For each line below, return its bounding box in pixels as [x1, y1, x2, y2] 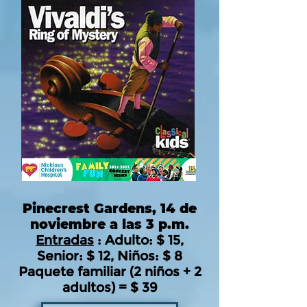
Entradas [36, 232, 94, 248]
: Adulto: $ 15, [94, 232, 184, 248]
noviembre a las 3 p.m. [30, 217, 189, 232]
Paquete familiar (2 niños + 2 [18, 264, 201, 280]
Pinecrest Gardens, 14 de [23, 201, 197, 217]
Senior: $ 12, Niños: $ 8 [37, 248, 182, 264]
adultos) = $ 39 [62, 280, 158, 295]
